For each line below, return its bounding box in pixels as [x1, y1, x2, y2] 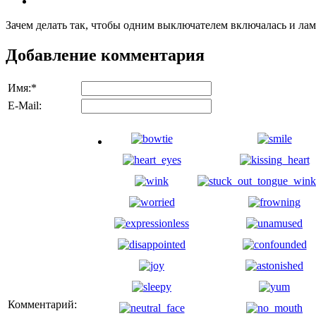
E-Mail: [8, 99, 42, 111]
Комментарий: [8, 298, 77, 310]
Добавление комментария [6, 46, 205, 65]
